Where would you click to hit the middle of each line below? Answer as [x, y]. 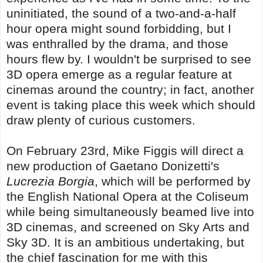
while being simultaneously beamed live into [130, 211]
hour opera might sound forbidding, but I [119, 28]
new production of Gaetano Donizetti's [113, 166]
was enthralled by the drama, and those [117, 43]
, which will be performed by [173, 181]
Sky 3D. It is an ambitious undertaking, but [125, 242]
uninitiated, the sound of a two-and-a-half [121, 13]
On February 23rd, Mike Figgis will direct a [125, 150]
